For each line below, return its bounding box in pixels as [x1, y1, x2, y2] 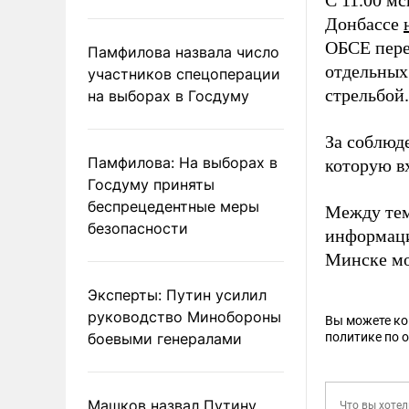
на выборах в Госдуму [88, 86, 249, 105]
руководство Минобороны [88, 307, 281, 326]
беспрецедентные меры [88, 196, 259, 215]
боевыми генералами [88, 329, 242, 348]
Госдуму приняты [88, 174, 215, 194]
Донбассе [325, 14, 404, 34]
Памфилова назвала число [88, 42, 279, 61]
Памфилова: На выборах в [88, 152, 278, 172]
